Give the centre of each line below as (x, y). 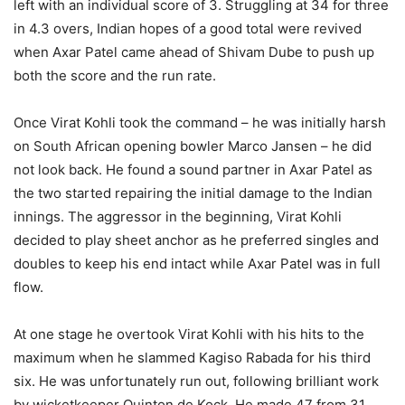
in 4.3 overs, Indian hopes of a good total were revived (188, 28)
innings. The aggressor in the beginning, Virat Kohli (178, 217)
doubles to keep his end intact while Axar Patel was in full (197, 264)
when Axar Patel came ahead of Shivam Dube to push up (194, 52)
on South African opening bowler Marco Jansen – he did (193, 146)
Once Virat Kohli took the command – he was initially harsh (200, 122)
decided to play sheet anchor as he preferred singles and (196, 240)
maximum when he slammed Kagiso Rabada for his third (192, 358)
